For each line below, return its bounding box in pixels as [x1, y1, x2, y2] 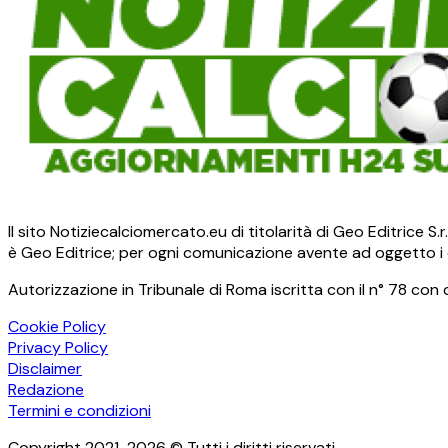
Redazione [8, 379, 84, 401]
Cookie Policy [8, 316, 106, 338]
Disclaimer [8, 358, 82, 380]
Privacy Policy [8, 337, 108, 359]
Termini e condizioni [8, 400, 151, 422]
